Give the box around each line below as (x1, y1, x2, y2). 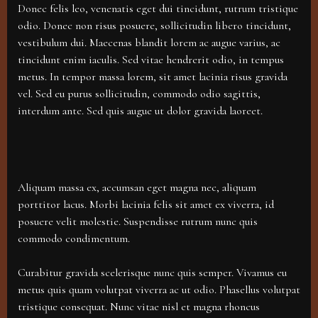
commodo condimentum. (18, 231, 130, 246)
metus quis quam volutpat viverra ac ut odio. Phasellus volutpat (18, 283, 300, 297)
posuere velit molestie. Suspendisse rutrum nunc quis (18, 214, 258, 229)
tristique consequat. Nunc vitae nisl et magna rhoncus (18, 300, 260, 314)
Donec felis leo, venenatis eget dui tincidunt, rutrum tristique (18, 1, 298, 16)
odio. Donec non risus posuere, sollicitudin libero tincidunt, (18, 18, 291, 33)
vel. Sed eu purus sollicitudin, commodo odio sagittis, (18, 87, 261, 102)
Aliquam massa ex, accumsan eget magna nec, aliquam (18, 180, 256, 195)
